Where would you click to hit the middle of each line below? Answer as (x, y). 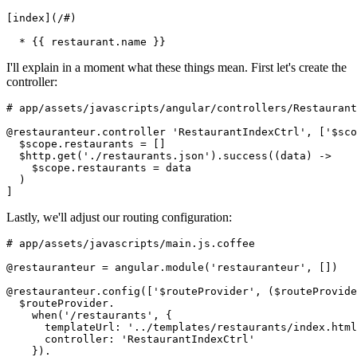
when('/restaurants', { (89, 316)
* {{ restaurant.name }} (86, 42)
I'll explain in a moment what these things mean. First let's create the (177, 68)
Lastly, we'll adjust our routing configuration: (119, 218)
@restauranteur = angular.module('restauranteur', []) (172, 268)
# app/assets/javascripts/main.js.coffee (131, 244)
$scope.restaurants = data (99, 168)
